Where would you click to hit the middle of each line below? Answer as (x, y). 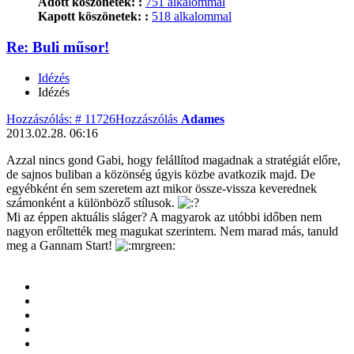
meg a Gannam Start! (61, 245)
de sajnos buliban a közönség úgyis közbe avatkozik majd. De (161, 174)
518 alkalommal (192, 17)
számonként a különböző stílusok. (92, 202)
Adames (203, 119)
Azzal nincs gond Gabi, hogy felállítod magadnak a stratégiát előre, (173, 160)
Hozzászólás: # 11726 (61, 119)
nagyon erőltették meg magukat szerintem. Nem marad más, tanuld (172, 231)
